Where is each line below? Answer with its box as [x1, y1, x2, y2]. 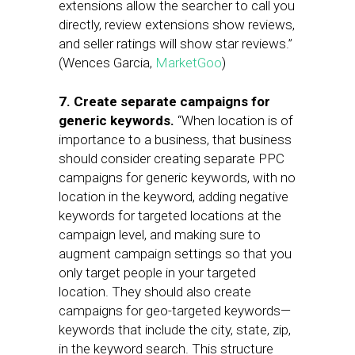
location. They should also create [59, 284, 251, 300]
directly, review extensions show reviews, [59, 17, 295, 32]
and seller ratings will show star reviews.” [59, 36, 292, 52]
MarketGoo [155, 55, 222, 71]
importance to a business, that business [59, 132, 292, 147]
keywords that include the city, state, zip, [59, 322, 291, 338]
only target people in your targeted [59, 265, 256, 281]
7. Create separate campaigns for [59, 94, 270, 109]
